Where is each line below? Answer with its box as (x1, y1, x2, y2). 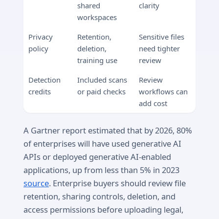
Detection (28, 74, 61, 85)
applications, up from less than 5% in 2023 (23, 164, 179, 176)
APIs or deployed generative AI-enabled (23, 151, 171, 163)
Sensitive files (139, 31, 185, 42)
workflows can (139, 86, 188, 96)
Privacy (28, 31, 53, 42)
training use (77, 55, 118, 65)
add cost (139, 98, 168, 108)
